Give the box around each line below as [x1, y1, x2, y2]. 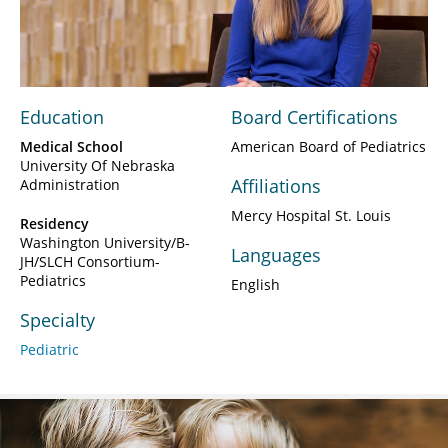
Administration [20, 175, 120, 195]
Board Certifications [231, 105, 398, 130]
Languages [231, 243, 321, 268]
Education [20, 105, 104, 130]
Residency [20, 214, 89, 234]
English [231, 275, 280, 295]
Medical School [20, 137, 123, 157]
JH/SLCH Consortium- [20, 252, 160, 272]
